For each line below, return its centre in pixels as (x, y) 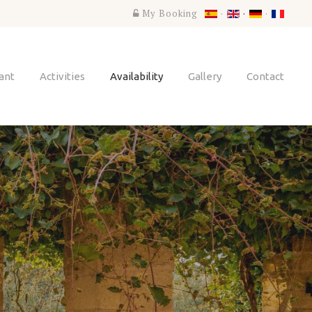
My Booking (170, 13)
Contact (265, 76)
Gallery (205, 76)
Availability (136, 76)
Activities (62, 76)
